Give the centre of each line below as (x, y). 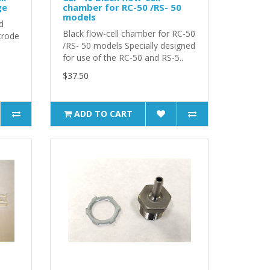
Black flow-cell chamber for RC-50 (129, 33)
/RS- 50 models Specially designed (129, 45)
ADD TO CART (103, 113)
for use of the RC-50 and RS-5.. (123, 57)
